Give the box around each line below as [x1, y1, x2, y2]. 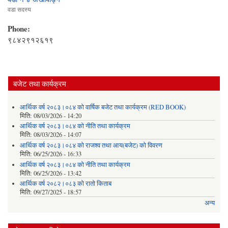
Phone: [8, 23, 33, 35]
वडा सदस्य [8, 5, 31, 14]
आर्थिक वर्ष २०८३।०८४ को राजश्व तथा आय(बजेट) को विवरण [19, 141, 162, 150]
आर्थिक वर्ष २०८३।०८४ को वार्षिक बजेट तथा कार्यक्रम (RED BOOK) [19, 102, 186, 111]
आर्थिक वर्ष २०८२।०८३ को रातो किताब [19, 179, 111, 188]
